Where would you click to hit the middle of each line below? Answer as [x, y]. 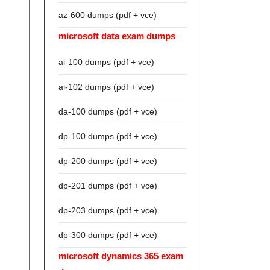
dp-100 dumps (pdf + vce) [108, 136]
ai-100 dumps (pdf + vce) [106, 62]
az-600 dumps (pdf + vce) [108, 15]
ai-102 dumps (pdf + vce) [106, 87]
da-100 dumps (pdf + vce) [108, 111]
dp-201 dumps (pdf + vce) [108, 186]
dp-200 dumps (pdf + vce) [108, 161]
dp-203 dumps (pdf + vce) [108, 210]
